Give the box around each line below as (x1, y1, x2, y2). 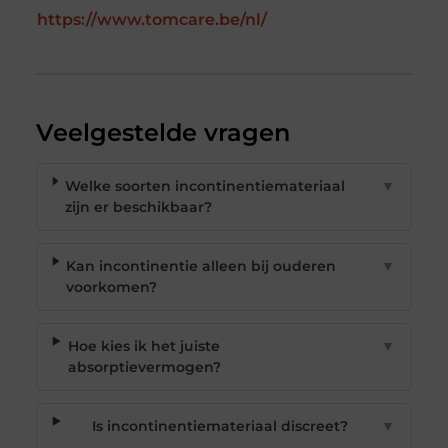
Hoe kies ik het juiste (67, 337, 220, 356)
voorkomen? (66, 278, 158, 297)
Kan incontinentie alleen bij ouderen (66, 257, 337, 276)
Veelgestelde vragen (35, 118, 290, 148)
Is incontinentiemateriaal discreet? (92, 417, 349, 436)
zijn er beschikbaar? (65, 198, 213, 217)
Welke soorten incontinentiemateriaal (65, 177, 346, 196)
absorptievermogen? (67, 358, 221, 377)
